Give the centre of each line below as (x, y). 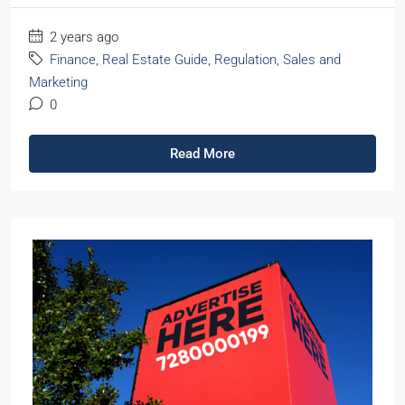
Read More (202, 153)
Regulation (245, 59)
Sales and (312, 59)
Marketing (58, 82)
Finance (73, 59)
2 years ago (82, 37)
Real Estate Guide (155, 59)
